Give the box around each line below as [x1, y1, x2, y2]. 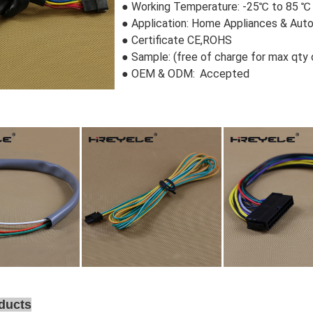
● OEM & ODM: [122, 67, 195, 80]
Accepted [197, 67, 249, 80]
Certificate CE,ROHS [131, 34, 232, 47]
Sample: [131, 50, 170, 64]
